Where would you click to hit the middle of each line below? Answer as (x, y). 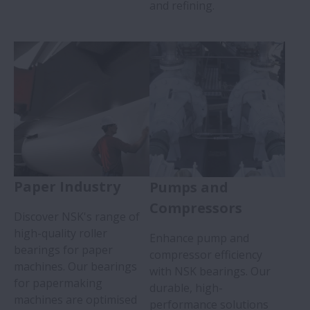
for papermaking (58, 283)
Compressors (196, 208)
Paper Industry (67, 187)
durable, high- (186, 288)
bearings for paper (63, 250)
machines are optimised (75, 300)
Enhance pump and (199, 238)
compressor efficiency (206, 254)
